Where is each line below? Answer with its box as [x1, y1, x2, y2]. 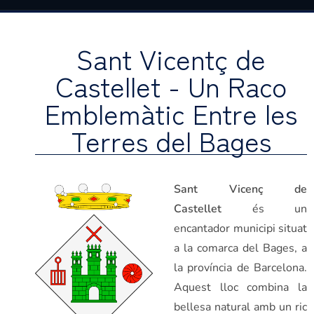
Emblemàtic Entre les [45, 93, 297, 132]
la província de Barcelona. [174, 260, 307, 275]
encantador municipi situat [174, 221, 307, 236]
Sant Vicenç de [174, 182, 307, 197]
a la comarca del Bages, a [174, 240, 307, 256]
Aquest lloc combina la [174, 280, 307, 295]
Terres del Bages [71, 121, 271, 160]
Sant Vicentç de [76, 39, 266, 78]
